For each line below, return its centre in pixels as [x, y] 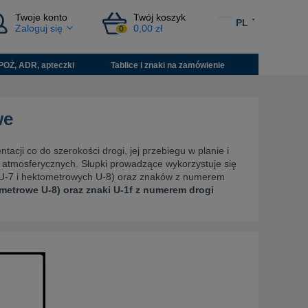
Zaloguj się [39, 29]
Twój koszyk [159, 18]
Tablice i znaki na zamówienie [168, 65]
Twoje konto [42, 18]
